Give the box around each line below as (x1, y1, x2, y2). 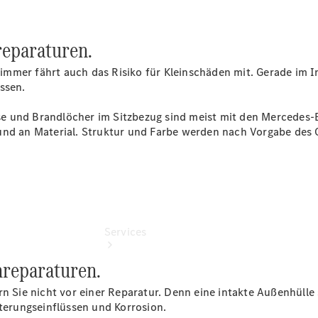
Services (104, 224, 147, 239)
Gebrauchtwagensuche (104, 16, 220, 31)
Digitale (104, 61, 143, 76)
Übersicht (104, 1, 153, 16)
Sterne (104, 46, 138, 61)
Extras (104, 76, 136, 91)
